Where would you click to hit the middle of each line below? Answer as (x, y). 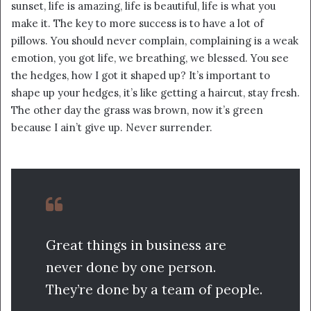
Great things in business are (136, 245)
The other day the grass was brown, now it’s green (137, 110)
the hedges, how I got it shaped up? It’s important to (141, 76)
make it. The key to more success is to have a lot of (137, 24)
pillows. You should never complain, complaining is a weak (155, 41)
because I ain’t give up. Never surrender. (112, 128)
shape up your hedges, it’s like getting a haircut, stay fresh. (155, 93)
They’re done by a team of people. (154, 289)
